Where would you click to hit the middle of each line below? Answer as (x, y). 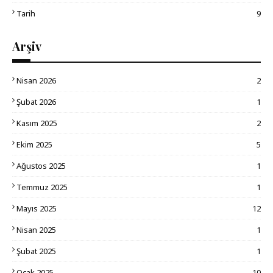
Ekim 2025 (34, 144)
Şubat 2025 (36, 251)
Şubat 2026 (36, 101)
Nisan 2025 (36, 229)
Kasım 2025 (37, 123)
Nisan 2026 (36, 80)
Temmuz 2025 (42, 187)
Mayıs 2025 (37, 208)
